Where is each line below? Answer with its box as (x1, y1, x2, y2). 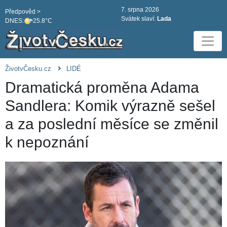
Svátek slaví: (121, 15, 157, 22)
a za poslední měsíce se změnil (5, 116, 218, 133)
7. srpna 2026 (121, 6, 159, 13)
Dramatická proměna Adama (5, 79, 199, 96)
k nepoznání (5, 134, 89, 151)
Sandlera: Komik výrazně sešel (5, 97, 215, 115)
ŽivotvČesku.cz (5, 65, 51, 73)
